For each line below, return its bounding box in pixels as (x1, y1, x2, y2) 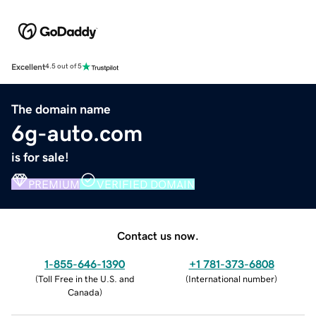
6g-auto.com (11, 121, 142, 145)
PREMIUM (28, 178, 80, 190)
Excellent (11, 62, 45, 71)
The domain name (11, 102, 111, 116)
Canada (67, 287, 99, 297)
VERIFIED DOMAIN (97, 178, 195, 190)
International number (188, 274, 274, 284)
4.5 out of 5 (45, 63, 82, 71)
